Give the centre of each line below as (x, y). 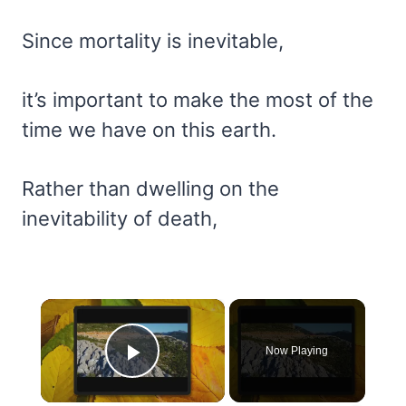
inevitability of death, (120, 219)
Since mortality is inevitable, (153, 41)
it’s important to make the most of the (198, 100)
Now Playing (297, 351)
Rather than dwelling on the (150, 189)
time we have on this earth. (149, 130)
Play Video (198, 378)
